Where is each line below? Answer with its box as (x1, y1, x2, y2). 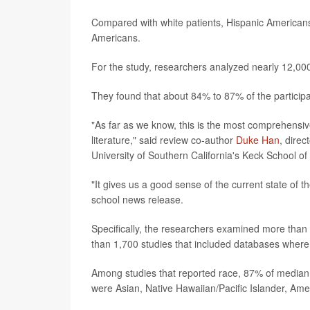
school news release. (91, 192, 183, 207)
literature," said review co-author (91, 133, 236, 147)
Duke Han (236, 133, 280, 147)
